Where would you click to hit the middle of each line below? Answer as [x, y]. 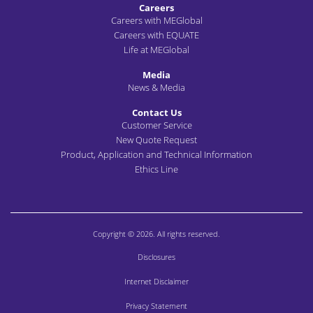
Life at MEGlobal [156, 50]
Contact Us [156, 112]
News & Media [156, 87]
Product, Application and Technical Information [156, 154]
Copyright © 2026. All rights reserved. [156, 234]
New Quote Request [156, 140]
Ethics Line [156, 169]
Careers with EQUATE [156, 35]
